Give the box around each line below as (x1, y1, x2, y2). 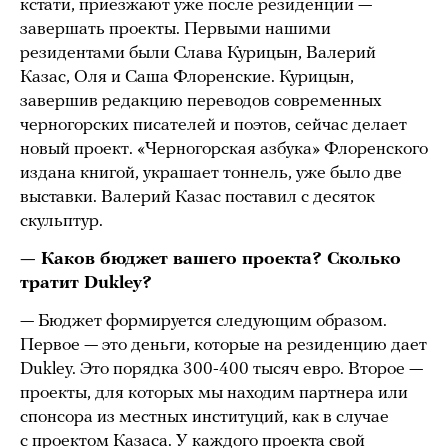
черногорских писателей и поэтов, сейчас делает (20, 115, 407, 135)
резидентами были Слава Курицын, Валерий (20, 43, 376, 63)
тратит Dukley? (20, 273, 152, 293)
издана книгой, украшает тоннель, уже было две (20, 163, 402, 183)
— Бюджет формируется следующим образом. (20, 311, 387, 331)
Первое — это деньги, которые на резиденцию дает (20, 335, 427, 355)
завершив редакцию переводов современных (20, 91, 382, 111)
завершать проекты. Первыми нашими (20, 19, 331, 39)
